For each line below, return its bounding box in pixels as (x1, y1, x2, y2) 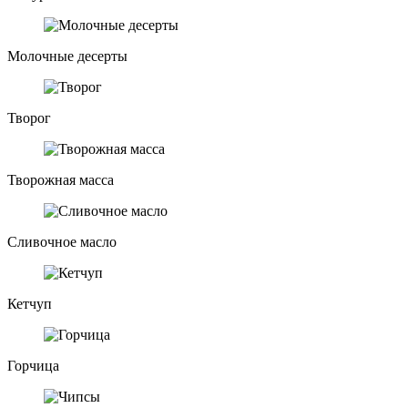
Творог (7, 109, 51, 126)
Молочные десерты (7, 47, 127, 64)
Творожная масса (7, 171, 114, 188)
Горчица (7, 357, 59, 373)
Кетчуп (7, 295, 52, 311)
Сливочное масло (7, 233, 117, 250)
